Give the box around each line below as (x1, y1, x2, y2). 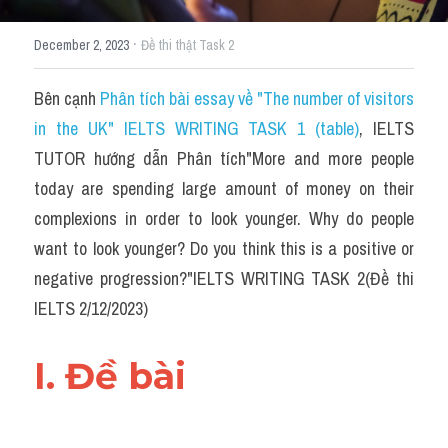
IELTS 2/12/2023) (34, 296, 148, 321)
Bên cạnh (34, 86, 100, 111)
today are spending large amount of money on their (34, 176, 414, 201)
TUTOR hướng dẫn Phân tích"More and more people (34, 146, 414, 171)
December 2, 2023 (34, 36, 129, 54)
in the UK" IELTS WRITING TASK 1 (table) (34, 116, 360, 141)
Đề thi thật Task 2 (141, 36, 234, 54)
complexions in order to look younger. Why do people (34, 206, 414, 231)
